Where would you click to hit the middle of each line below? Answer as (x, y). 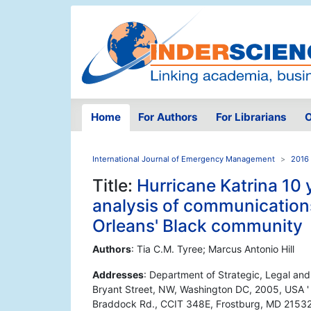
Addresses (118, 275)
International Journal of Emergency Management (184, 159)
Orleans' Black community (197, 226)
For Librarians (251, 117)
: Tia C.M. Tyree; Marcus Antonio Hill (213, 249)
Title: (115, 186)
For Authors (168, 117)
